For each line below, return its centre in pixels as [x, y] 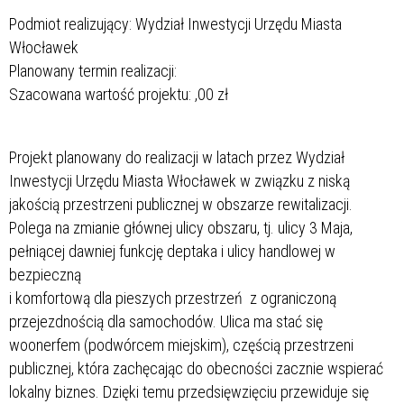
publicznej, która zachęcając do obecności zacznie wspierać [196, 368]
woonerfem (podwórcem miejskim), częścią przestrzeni [181, 344]
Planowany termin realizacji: [93, 70]
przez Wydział [301, 157]
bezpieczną [45, 274]
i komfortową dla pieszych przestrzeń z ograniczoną [173, 298]
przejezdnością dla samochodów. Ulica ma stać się [166, 321]
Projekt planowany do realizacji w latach [133, 157]
